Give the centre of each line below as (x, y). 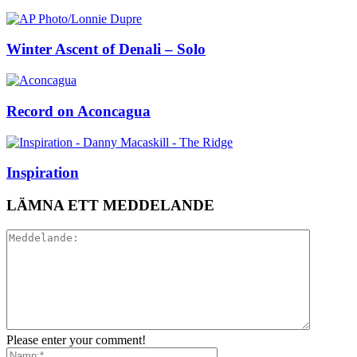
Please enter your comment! (76, 339)
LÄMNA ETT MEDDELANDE (110, 205)
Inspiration (43, 173)
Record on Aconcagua (78, 111)
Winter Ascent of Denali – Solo (106, 49)
